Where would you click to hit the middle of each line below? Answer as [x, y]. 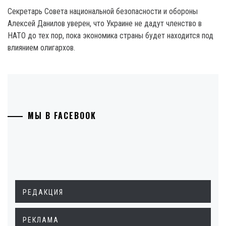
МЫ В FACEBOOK [62, 116]
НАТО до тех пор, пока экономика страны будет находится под [110, 36]
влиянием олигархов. [41, 48]
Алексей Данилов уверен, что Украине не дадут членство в [105, 23]
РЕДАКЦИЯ [43, 192]
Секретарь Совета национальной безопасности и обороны [103, 11]
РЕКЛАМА [41, 220]
